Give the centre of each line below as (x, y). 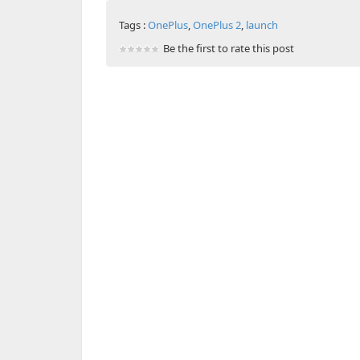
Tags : (133, 25)
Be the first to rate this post (229, 48)
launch (262, 25)
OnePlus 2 (217, 25)
